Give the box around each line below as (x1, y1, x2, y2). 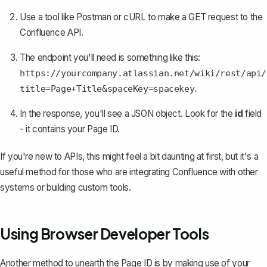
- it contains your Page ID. (20, 123, 120, 135)
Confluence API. (20, 26, 83, 38)
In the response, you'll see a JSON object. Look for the (20, 107, 235, 119)
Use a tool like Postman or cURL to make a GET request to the (20, 11, 263, 23)
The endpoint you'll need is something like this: (20, 51, 201, 63)
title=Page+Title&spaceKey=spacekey (20, 83, 195, 94)
